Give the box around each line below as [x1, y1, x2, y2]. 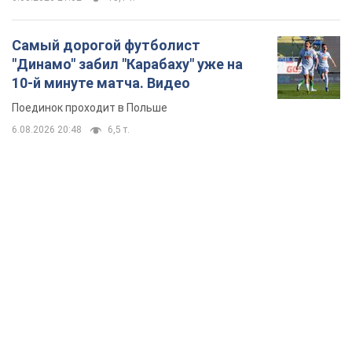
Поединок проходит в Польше [12, 101, 167, 114]
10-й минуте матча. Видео [12, 74, 190, 91]
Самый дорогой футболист [12, 36, 200, 53]
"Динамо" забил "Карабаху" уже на [12, 55, 243, 72]
